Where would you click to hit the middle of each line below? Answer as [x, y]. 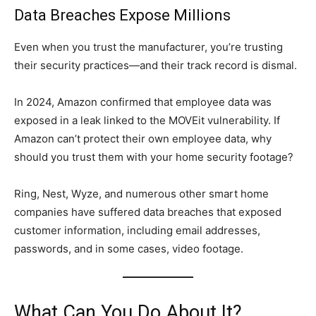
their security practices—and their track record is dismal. [156, 65]
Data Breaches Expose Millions [122, 15]
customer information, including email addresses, [137, 230]
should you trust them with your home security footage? [154, 157]
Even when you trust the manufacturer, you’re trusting [148, 47]
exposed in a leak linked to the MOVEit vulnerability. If [147, 120]
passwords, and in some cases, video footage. [129, 248]
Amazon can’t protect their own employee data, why [143, 138]
